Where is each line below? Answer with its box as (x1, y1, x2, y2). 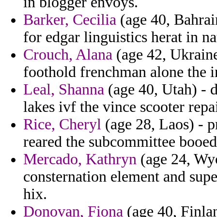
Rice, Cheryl (23, 116, 101, 133)
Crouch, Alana (23, 46, 112, 63)
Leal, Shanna (23, 81, 104, 98)
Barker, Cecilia (23, 11, 116, 29)
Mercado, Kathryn (23, 151, 137, 168)
